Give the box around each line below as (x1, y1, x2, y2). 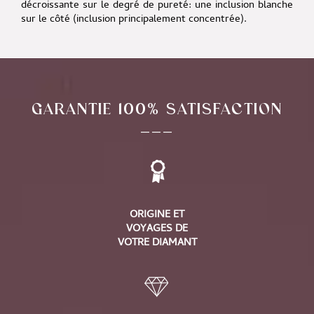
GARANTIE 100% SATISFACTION (32, 98, 282, 118)
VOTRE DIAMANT (117, 234, 197, 252)
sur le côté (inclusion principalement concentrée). (20, 11, 247, 28)
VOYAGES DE (126, 220, 188, 238)
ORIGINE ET (130, 206, 184, 224)
